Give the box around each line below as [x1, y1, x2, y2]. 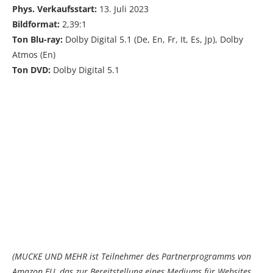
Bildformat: [12, 18, 60, 30]
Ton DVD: [12, 63, 51, 76]
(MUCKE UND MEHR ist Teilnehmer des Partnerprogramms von [12, 250, 251, 262]
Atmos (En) [12, 48, 55, 60]
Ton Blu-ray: [12, 33, 63, 45]
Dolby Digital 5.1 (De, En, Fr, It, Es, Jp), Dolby [63, 33, 243, 45]
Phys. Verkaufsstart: [12, 2, 99, 15]
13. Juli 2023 [99, 2, 149, 15]
